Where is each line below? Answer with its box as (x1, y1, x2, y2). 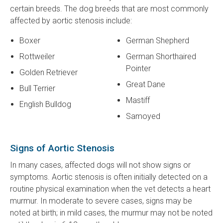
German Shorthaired (126, 52, 197, 62)
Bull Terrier (19, 84, 56, 94)
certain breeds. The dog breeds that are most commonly (10, 4, 209, 14)
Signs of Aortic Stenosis (10, 142, 114, 154)
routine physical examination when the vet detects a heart (10, 184, 211, 194)
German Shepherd (126, 36, 190, 46)
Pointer (126, 64, 151, 74)
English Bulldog (19, 100, 72, 110)
